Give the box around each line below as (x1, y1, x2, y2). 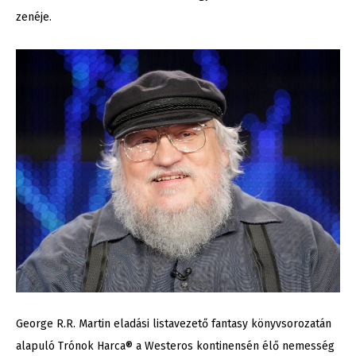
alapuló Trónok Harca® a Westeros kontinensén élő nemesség (16, 339, 335, 353)
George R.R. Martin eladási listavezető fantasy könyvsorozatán (16, 317, 331, 331)
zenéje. (16, 10, 52, 24)
